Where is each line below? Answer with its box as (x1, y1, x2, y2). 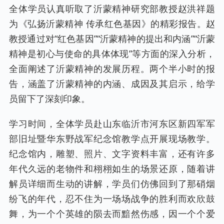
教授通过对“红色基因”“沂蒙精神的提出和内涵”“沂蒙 (9, 32, 215, 44)
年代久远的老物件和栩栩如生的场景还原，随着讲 (9, 162, 215, 174)
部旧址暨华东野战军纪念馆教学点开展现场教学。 (9, 132, 215, 144)
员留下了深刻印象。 (9, 92, 90, 104)
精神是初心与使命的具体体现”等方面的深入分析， (9, 47, 215, 59)
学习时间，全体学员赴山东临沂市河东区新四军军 (9, 117, 215, 129)
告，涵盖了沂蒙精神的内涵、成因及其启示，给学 (9, 77, 215, 89)
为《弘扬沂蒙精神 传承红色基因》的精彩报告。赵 (9, 17, 215, 29)
